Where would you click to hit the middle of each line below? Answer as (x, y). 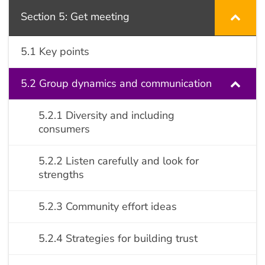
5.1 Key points (55, 51)
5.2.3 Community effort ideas (108, 206)
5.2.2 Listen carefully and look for (119, 161)
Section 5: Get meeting (75, 17)
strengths (61, 174)
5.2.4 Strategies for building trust (118, 238)
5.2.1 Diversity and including (106, 115)
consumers (64, 129)
